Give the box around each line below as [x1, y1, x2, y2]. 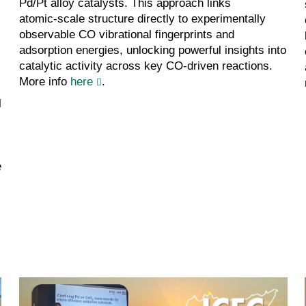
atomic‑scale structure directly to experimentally [18, 12, 266, 25]
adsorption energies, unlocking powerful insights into [18, 43, 286, 57]
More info [18, 74, 70, 88]
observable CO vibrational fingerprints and [18, 27, 234, 41]
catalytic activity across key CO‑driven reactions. [18, 59, 273, 72]
